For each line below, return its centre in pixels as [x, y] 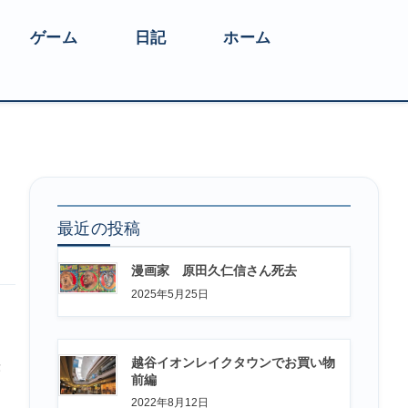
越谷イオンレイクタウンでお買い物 [233, 362]
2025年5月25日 [170, 294]
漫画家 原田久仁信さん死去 [214, 271]
